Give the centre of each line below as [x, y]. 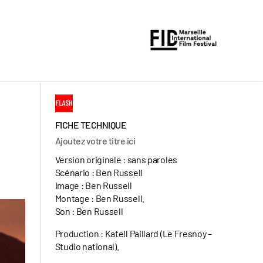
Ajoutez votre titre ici [95, 141]
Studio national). [87, 246]
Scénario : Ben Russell [99, 172]
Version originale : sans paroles [116, 159]
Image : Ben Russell [93, 185]
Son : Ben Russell [89, 211]
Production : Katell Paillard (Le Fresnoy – [133, 233]
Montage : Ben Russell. [100, 198]
